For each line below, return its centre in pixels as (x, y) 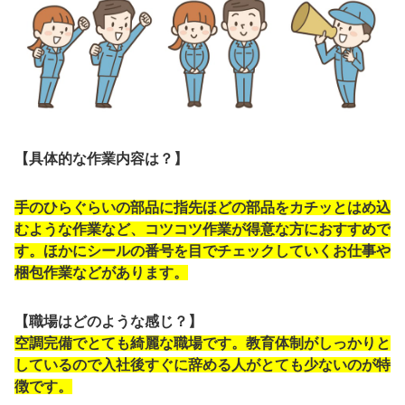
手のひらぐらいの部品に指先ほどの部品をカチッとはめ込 (202, 207)
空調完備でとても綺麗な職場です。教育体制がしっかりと (202, 343)
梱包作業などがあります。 (101, 272)
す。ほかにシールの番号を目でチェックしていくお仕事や (202, 250)
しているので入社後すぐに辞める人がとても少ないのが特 (202, 364)
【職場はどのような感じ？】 (108, 321)
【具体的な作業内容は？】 (101, 158)
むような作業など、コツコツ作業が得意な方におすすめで (202, 229)
